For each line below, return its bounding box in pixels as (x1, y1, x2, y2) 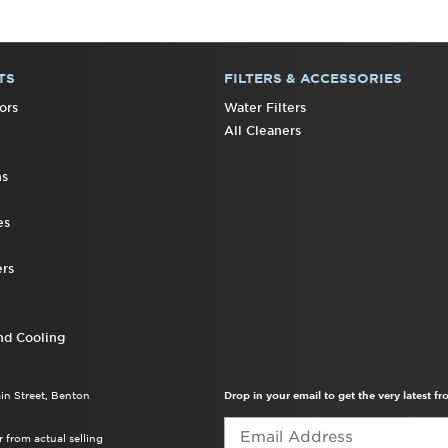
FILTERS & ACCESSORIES (224, 71, 402, 86)
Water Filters (224, 100, 306, 115)
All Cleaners (224, 123, 301, 138)
